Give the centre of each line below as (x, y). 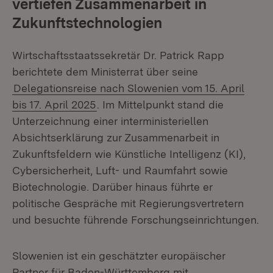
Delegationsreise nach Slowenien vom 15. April (129, 88)
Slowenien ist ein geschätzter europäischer (119, 256)
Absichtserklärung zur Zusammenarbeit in (116, 137)
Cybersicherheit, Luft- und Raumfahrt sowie (120, 170)
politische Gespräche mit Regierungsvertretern (128, 203)
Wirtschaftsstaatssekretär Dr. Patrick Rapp (118, 55)
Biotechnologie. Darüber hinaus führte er (112, 187)
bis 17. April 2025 (54, 105)
